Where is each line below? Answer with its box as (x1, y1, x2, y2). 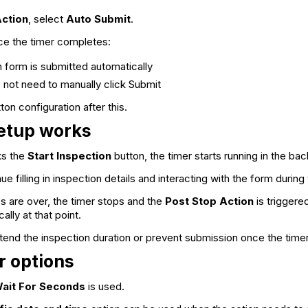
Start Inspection (27, 149, 111, 163)
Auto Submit (66, 12, 131, 26)
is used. (85, 280, 124, 294)
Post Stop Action (165, 195, 254, 208)
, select (28, 12, 66, 26)
